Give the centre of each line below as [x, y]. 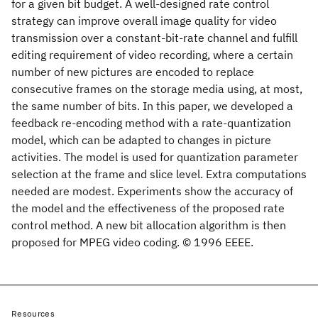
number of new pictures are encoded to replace [133, 72]
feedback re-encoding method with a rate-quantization [151, 123]
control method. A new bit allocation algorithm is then [149, 225]
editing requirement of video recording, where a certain [152, 55]
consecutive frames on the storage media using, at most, [157, 89]
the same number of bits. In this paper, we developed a [152, 106]
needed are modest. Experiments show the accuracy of [152, 191]
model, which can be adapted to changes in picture [141, 140]
